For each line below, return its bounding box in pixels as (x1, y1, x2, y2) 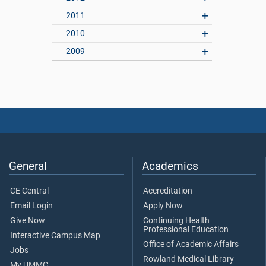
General (9, 159, 47, 173)
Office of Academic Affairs (143, 239, 239, 250)
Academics (142, 159, 198, 173)
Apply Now (143, 201, 183, 211)
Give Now (10, 216, 45, 226)
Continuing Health (143, 216, 210, 226)
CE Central (10, 186, 49, 197)
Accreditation (143, 186, 192, 197)
